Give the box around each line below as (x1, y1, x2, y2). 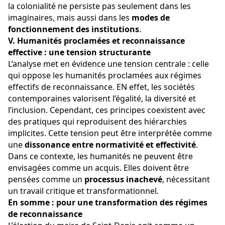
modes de (132, 12, 172, 24)
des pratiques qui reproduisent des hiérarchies (8, 116, 189, 128)
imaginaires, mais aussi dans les (8, 12, 132, 24)
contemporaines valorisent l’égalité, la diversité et (8, 93, 198, 104)
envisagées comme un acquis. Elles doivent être (8, 162, 191, 174)
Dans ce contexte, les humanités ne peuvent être (8, 151, 195, 162)
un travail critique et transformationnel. (8, 185, 159, 197)
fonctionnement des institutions (8, 24, 139, 35)
